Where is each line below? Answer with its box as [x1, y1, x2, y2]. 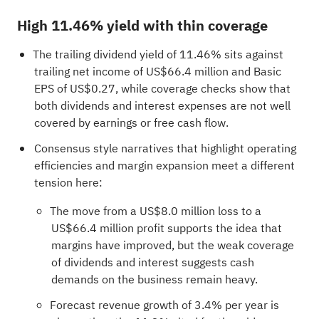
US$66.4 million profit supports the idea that [51, 219, 282, 237]
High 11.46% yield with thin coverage [16, 14, 268, 36]
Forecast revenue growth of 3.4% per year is [49, 296, 279, 314]
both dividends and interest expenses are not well [33, 97, 291, 115]
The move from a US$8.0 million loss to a [49, 202, 261, 220]
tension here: [33, 174, 103, 192]
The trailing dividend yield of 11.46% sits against [32, 46, 283, 63]
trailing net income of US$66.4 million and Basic [33, 63, 281, 80]
